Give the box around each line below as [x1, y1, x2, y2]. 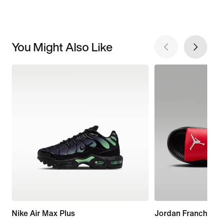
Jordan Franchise [154, 209, 218, 218]
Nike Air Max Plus [12, 209, 75, 218]
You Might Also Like [12, 38, 112, 56]
